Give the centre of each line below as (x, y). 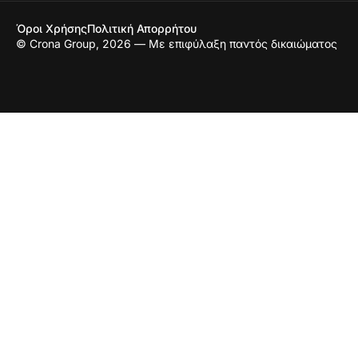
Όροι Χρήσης (52, 28)
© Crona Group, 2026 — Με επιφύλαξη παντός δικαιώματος (177, 44)
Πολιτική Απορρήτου (142, 28)
